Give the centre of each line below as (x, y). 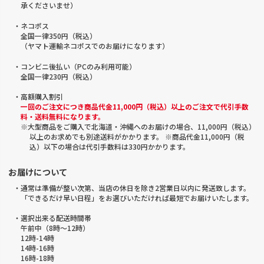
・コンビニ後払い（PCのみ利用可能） (75, 66)
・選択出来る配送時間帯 (52, 218)
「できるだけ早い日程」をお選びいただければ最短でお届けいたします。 (137, 197)
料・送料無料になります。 (62, 117)
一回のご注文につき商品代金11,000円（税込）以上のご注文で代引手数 (134, 107)
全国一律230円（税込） (58, 76)
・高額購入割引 (38, 97)
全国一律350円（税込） (58, 35)
